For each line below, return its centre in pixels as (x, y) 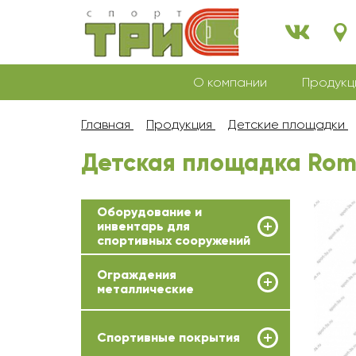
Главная (106, 124)
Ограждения (137, 275)
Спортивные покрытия (168, 337)
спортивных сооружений (174, 240)
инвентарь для (143, 226)
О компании (230, 82)
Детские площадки (286, 124)
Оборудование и (149, 212)
